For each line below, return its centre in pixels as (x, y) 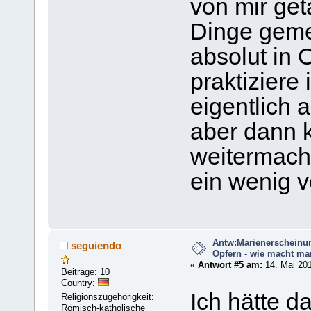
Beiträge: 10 (86, 271)
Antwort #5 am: (230, 265)
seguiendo (96, 245)
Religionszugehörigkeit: (108, 296)
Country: (80, 283)
